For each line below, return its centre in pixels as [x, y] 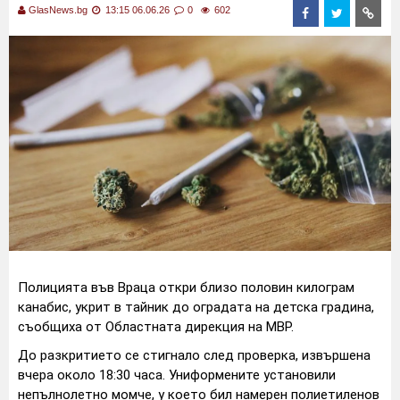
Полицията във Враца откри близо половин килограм [186, 288]
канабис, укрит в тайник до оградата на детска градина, [196, 308]
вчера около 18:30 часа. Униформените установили [177, 375]
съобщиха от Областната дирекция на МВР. [156, 327]
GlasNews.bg [58, 10]
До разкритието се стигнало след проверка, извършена [194, 356]
